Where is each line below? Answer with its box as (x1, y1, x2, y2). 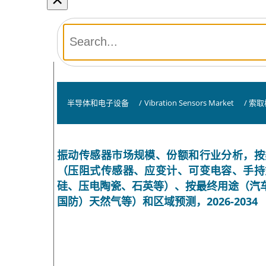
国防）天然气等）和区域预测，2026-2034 (57, 194, 258, 208)
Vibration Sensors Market (144, 97, 234, 108)
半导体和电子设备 (66, 97, 129, 108)
